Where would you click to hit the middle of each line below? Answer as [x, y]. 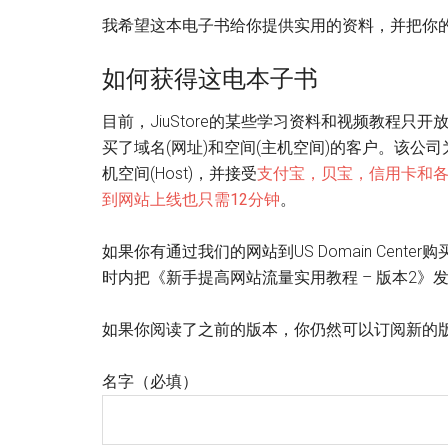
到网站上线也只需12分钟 [191, 199]
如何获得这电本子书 [210, 78]
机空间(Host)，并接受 [179, 173]
